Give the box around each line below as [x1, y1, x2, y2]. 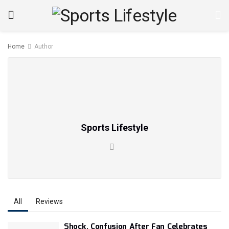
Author [34, 43, 53, 50]
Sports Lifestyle [81, 122, 148, 133]
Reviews [36, 197, 63, 205]
